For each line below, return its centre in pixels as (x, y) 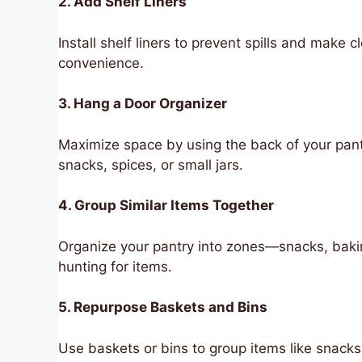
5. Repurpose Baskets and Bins (163, 307)
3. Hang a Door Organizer (143, 104)
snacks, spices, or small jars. (151, 164)
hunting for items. (115, 266)
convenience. (101, 63)
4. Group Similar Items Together (166, 206)
